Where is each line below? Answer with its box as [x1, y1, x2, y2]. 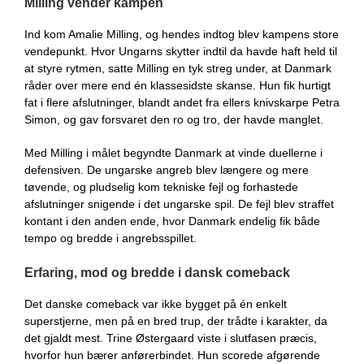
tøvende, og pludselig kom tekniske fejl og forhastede [24, 180, 298, 193]
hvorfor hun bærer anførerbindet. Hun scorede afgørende [24, 349, 320, 362]
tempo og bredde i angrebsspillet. [24, 232, 197, 245]
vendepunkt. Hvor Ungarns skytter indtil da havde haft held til [24, 45, 337, 58]
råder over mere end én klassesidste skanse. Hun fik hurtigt [24, 79, 331, 92]
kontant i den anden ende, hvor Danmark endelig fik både [24, 214, 320, 227]
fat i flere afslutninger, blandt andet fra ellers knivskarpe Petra [24, 96, 340, 109]
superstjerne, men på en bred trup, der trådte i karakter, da [24, 314, 327, 327]
